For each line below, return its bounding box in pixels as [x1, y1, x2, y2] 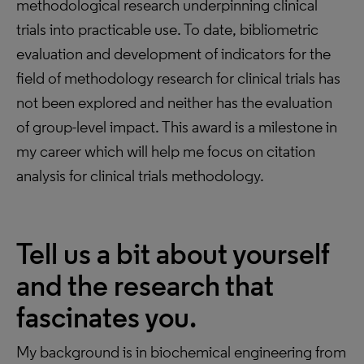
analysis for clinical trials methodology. [16, 166, 264, 185]
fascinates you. [16, 300, 197, 335]
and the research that [16, 268, 274, 303]
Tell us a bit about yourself [16, 236, 329, 271]
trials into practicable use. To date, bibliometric [16, 19, 318, 39]
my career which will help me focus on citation [16, 141, 315, 161]
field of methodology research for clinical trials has [16, 68, 340, 88]
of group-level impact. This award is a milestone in [16, 117, 337, 136]
